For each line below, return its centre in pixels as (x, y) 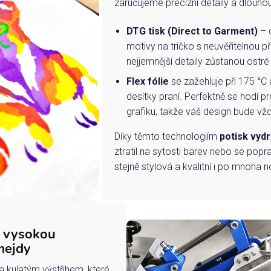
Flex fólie (149, 82)
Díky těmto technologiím (167, 137)
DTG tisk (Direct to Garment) (192, 31)
